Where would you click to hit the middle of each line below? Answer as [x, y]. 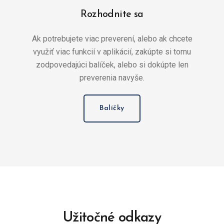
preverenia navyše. [112, 78]
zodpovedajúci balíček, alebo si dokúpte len [112, 65]
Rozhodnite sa [112, 15]
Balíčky [112, 108]
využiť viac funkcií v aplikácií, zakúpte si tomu [112, 52]
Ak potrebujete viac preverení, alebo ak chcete [112, 39]
